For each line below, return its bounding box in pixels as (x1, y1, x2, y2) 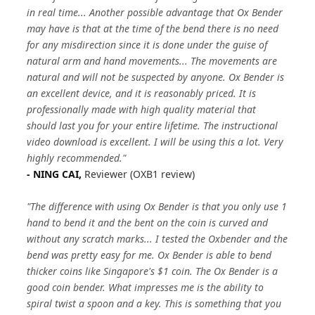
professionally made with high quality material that (27, 103, 257, 116)
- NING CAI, (27, 167, 85, 181)
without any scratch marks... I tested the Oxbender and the (27, 232, 288, 245)
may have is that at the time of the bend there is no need (27, 22, 279, 35)
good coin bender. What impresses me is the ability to (27, 281, 264, 294)
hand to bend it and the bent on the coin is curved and (27, 216, 269, 229)
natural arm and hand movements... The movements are (27, 54, 278, 67)
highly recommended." (27, 151, 127, 165)
